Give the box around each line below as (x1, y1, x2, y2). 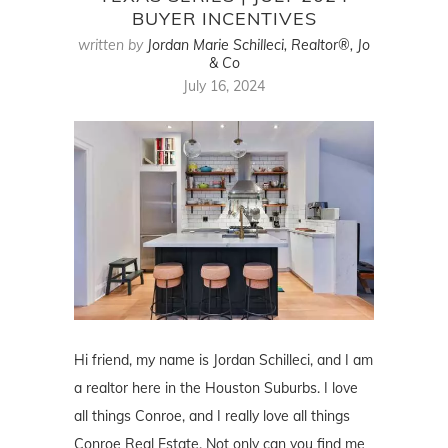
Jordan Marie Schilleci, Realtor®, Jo (147, 35, 370, 54)
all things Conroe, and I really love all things (74, 407, 350, 426)
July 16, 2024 (183, 76, 265, 95)
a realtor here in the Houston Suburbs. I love (74, 379, 358, 398)
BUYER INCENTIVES (131, 6, 317, 30)
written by (78, 35, 147, 54)
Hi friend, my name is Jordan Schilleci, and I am (74, 351, 373, 370)
